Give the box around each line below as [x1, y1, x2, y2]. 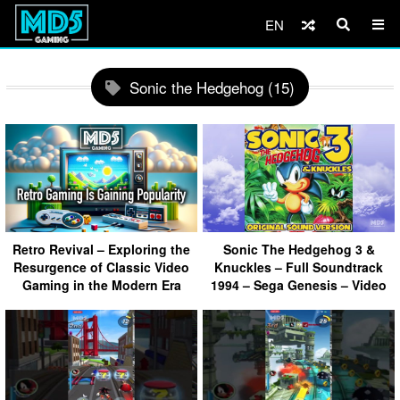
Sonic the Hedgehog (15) [129, 76, 295, 98]
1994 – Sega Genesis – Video [211, 275, 387, 294]
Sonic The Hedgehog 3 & [222, 239, 375, 258]
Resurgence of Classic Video [13, 257, 189, 276]
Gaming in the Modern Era [21, 275, 181, 294]
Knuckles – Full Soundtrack [214, 257, 383, 276]
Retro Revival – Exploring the [12, 239, 190, 258]
